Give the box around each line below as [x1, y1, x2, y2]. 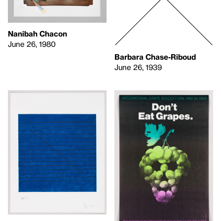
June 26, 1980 [8, 39, 56, 49]
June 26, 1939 [114, 62, 162, 72]
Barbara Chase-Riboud [114, 52, 196, 61]
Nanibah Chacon [8, 29, 67, 38]
